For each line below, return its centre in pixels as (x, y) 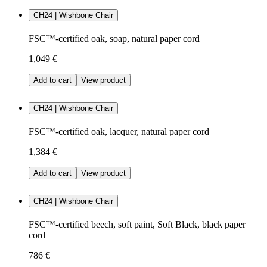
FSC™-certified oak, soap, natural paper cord (114, 39)
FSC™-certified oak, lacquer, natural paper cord (119, 131)
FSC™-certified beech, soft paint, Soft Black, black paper (137, 224)
